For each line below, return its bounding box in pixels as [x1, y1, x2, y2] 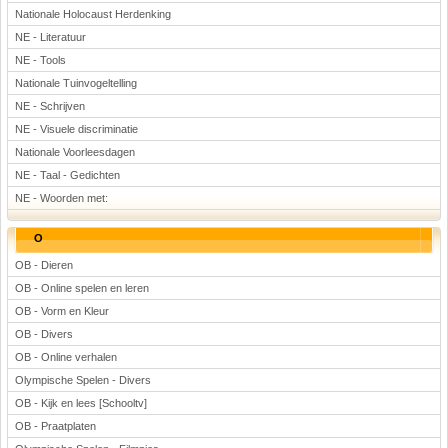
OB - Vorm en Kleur [15, 305, 109, 317]
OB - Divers [15, 328, 73, 340]
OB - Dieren [15, 259, 73, 271]
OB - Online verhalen [15, 351, 117, 363]
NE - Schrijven [15, 100, 85, 112]
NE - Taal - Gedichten [15, 169, 120, 181]
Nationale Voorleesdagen [15, 146, 135, 158]
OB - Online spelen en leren [15, 282, 149, 294]
